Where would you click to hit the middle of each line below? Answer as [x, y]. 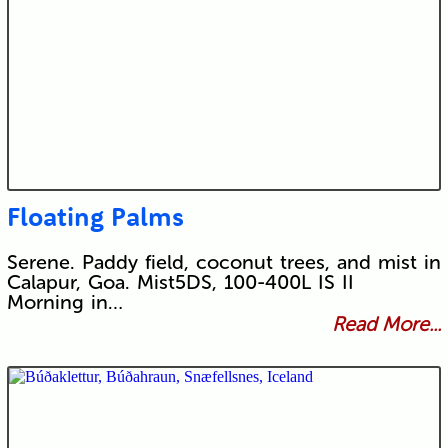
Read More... [387, 324]
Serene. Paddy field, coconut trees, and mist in [223, 262]
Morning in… [64, 302]
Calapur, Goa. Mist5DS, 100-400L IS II [187, 282]
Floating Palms [95, 217]
